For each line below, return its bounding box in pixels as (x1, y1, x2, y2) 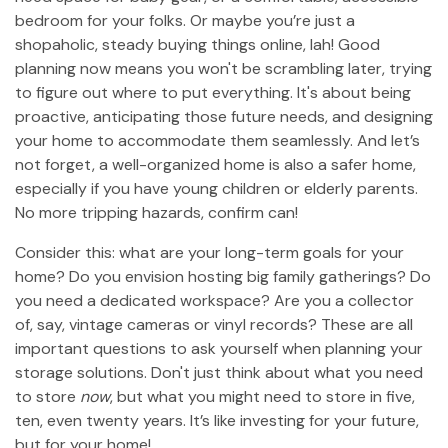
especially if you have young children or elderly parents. (15, 178, 418, 199)
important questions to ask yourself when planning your (15, 338, 423, 359)
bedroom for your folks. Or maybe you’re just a (15, 10, 355, 31)
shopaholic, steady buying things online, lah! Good (15, 34, 380, 55)
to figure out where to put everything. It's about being (15, 82, 411, 103)
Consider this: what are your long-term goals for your (15, 242, 404, 263)
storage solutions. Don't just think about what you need (15, 362, 423, 383)
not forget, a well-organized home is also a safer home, (15, 154, 416, 175)
